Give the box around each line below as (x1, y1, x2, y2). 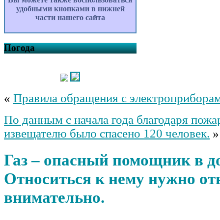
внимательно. (4, 188, 105, 207)
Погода (4, 42, 35, 53)
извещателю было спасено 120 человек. (4, 126, 210, 140)
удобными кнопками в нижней (16, 4, 125, 13)
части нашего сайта (35, 13, 105, 22)
